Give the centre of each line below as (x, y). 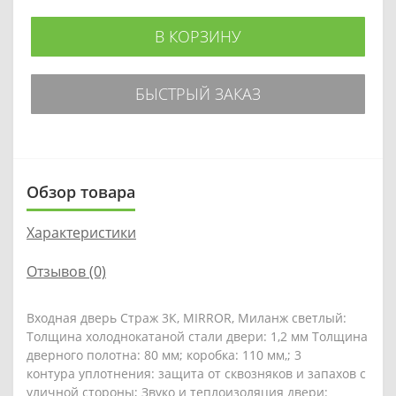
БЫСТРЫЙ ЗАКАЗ (198, 93)
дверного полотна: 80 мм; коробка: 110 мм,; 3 (164, 354)
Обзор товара (81, 191)
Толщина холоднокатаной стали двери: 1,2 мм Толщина (197, 336)
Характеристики (81, 232)
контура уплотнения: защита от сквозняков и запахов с (196, 373)
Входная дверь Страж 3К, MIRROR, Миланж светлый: (187, 317)
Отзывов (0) (66, 271)
